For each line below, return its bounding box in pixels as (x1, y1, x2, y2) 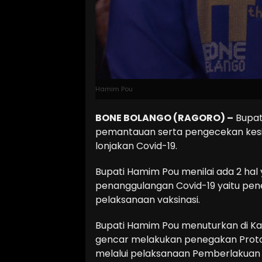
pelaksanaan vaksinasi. (95, 193, 200, 207)
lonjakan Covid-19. (95, 139, 177, 153)
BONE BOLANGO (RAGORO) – (95, 111, 233, 125)
